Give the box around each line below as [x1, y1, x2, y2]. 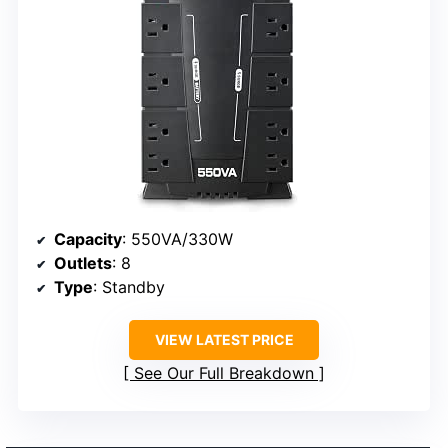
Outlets [54, 252, 112, 273]
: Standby [93, 276, 165, 297]
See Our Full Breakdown [134, 362, 314, 383]
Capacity [54, 228, 122, 249]
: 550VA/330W [122, 228, 233, 249]
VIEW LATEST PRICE [154, 330, 294, 348]
